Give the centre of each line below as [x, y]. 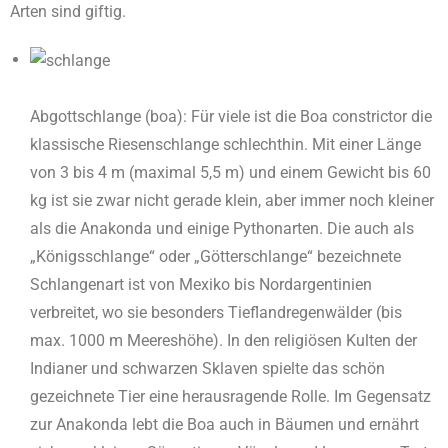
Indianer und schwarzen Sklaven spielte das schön [207, 368]
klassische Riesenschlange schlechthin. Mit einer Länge [225, 144]
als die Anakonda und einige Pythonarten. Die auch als [222, 228]
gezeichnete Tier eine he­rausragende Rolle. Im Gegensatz [230, 396]
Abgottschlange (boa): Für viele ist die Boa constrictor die [231, 116]
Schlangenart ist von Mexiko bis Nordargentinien [201, 284]
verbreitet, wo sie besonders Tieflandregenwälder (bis [216, 312]
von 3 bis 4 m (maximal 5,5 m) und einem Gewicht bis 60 [230, 172]
